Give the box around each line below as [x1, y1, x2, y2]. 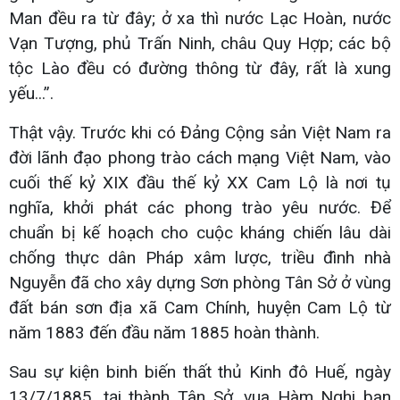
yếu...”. [9, 82, 54, 104]
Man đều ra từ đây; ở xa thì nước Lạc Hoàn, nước [9, 7, 391, 29]
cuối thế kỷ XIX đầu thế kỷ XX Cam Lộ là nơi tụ [9, 171, 391, 193]
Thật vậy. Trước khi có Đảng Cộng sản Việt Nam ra [9, 121, 391, 143]
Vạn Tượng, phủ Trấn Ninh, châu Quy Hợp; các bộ [9, 32, 391, 54]
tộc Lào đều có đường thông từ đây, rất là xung [9, 57, 391, 79]
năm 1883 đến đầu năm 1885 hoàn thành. [9, 321, 320, 343]
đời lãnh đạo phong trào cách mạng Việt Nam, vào [9, 146, 391, 168]
